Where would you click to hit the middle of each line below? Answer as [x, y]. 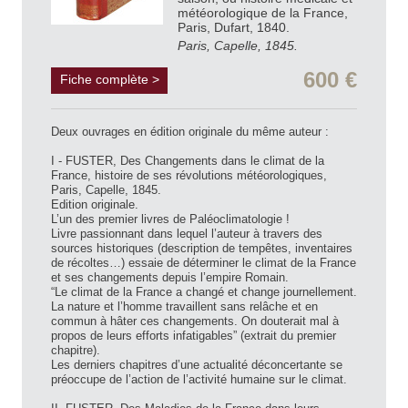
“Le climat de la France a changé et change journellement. [204, 292]
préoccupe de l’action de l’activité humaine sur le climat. [199, 380]
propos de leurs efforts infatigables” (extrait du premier [194, 336]
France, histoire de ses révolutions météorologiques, [189, 176]
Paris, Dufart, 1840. [235, 27]
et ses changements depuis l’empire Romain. [170, 278]
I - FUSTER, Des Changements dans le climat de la [188, 161]
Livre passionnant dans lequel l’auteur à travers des [187, 234]
